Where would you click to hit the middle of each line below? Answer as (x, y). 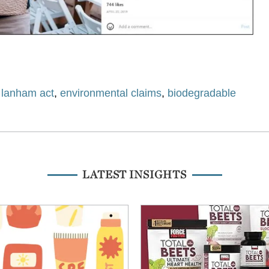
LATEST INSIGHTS (134, 175)
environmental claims (111, 93)
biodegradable (202, 93)
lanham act (28, 93)
